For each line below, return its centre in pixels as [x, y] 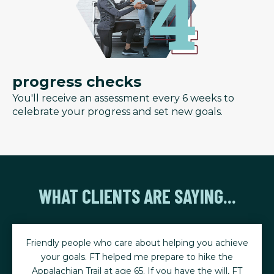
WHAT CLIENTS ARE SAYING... [137, 195]
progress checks [77, 81]
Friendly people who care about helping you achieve [137, 243]
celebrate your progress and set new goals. [119, 111]
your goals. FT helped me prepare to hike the [137, 257]
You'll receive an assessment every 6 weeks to [123, 98]
